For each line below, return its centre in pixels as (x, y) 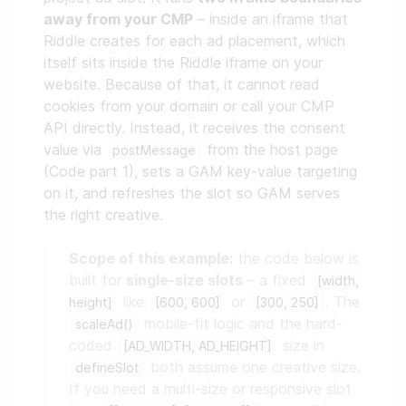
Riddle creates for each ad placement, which (194, 41)
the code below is (296, 259)
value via (75, 150)
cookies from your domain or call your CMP (189, 106)
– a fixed (277, 280)
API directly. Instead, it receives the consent (194, 128)
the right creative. (103, 215)
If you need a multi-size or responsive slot (210, 389)
